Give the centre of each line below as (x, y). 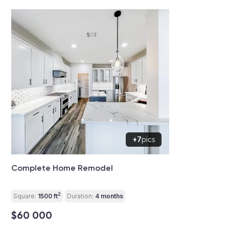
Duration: (80, 196)
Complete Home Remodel (62, 168)
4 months (108, 196)
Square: (25, 196)
